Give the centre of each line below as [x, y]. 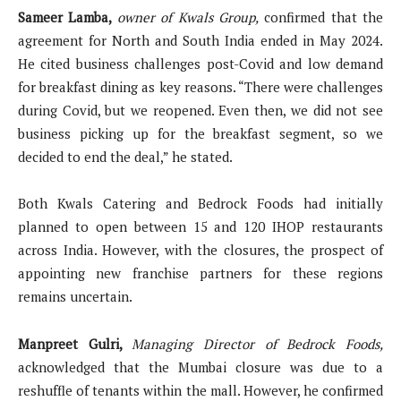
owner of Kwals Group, [188, 17]
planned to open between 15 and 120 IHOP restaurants [200, 227]
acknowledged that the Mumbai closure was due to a [200, 367]
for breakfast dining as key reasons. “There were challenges [200, 87]
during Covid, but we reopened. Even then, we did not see [200, 111]
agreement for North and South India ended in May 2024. [200, 41]
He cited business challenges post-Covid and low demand [200, 64]
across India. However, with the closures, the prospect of [200, 250]
